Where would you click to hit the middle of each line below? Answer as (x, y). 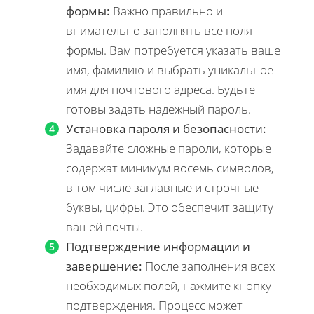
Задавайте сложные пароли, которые (169, 148)
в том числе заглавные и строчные (162, 187)
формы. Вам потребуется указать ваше (173, 50)
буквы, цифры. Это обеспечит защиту (170, 207)
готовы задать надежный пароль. (158, 109)
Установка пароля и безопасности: (166, 128)
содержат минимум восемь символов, (170, 168)
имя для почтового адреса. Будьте (161, 89)
